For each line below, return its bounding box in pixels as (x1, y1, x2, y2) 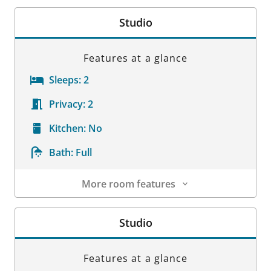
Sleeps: (49, 73, 81, 87)
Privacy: (49, 97, 85, 111)
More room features (81, 177, 175, 191)
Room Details (15, 197, 76, 211)
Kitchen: (49, 121, 86, 135)
